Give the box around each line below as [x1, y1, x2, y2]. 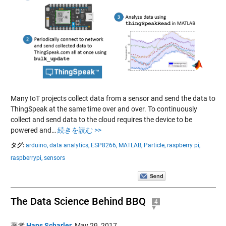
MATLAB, [118, 141, 142, 149]
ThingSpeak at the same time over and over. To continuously [10, 104, 197, 113]
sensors [43, 154, 65, 161]
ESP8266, [90, 141, 117, 149]
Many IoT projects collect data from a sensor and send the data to [10, 94, 215, 102]
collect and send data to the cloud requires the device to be [10, 115, 192, 124]
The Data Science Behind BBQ [10, 195, 146, 207]
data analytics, [49, 141, 89, 149]
